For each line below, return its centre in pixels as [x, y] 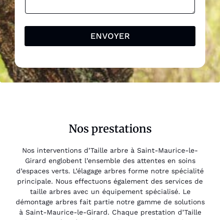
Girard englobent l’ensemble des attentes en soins [110, 160]
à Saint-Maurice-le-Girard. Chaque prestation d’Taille [110, 212]
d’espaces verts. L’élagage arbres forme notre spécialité [110, 171]
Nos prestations [110, 128]
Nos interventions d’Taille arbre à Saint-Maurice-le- [110, 150]
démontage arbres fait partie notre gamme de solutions [110, 202]
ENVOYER [110, 36]
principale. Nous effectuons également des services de [110, 181]
